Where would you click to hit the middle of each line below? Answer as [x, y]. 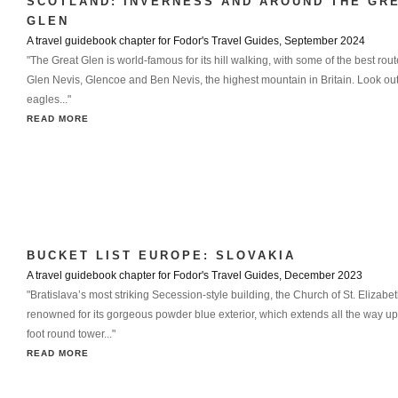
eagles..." [49, 99]
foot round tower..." [71, 334]
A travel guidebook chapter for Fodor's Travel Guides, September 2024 [196, 41]
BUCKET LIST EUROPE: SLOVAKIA [161, 255]
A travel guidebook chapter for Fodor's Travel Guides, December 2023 [195, 275]
